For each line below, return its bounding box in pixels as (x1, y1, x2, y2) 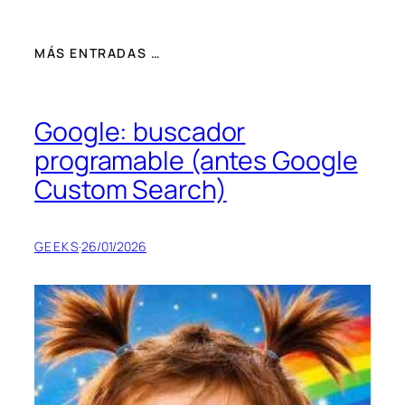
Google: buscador (34, 113, 246, 149)
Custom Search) (34, 171, 227, 207)
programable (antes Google (34, 142, 358, 178)
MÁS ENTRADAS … (34, 44, 162, 62)
